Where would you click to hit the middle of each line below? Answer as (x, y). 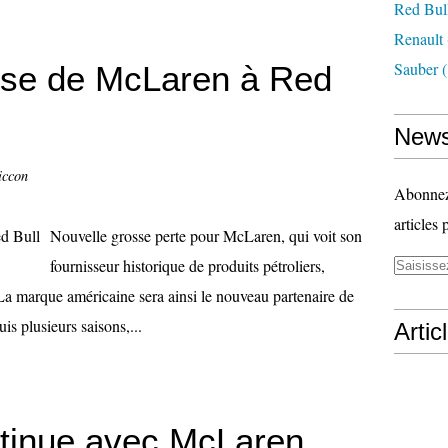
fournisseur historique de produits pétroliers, (187, 265)
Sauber (416, 68)
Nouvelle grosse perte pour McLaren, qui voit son (206, 235)
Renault (418, 38)
